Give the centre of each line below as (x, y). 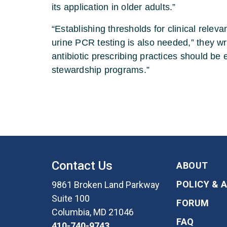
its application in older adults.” (114, 7)
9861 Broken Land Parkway (106, 184)
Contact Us (82, 165)
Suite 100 (71, 198)
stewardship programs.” (101, 70)
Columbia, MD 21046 (93, 212)
